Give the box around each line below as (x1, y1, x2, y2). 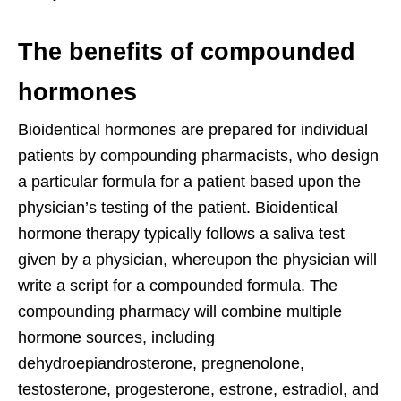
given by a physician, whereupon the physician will (18, 250, 377, 269)
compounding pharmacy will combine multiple (18, 302, 342, 320)
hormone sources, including (18, 328, 215, 346)
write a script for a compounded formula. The (18, 276, 337, 294)
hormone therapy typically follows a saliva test (18, 224, 345, 243)
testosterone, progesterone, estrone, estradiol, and (18, 380, 379, 398)
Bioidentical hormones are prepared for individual (18, 120, 368, 139)
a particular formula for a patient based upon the (18, 172, 361, 191)
